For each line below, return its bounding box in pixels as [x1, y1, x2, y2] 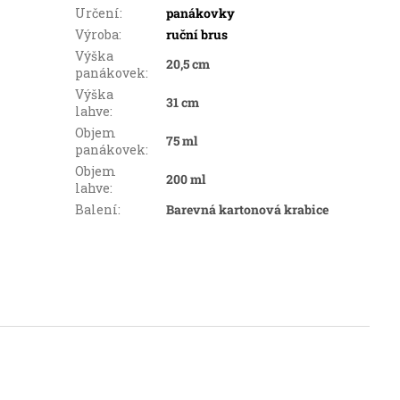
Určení [74, 4, 120, 22]
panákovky [165, 4, 235, 22]
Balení [74, 201, 118, 219]
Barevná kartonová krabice [165, 201, 329, 219]
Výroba [74, 26, 119, 44]
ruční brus [165, 26, 228, 44]
